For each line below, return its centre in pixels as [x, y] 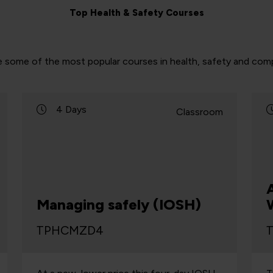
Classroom [199, 112]
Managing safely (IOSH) [119, 205]
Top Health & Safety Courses [136, 13]
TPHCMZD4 [70, 231]
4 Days [72, 109]
